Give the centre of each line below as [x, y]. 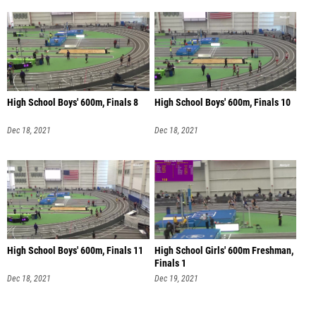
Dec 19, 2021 [176, 279]
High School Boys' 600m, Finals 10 [222, 102]
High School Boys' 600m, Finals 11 [75, 251]
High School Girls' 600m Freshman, [224, 251]
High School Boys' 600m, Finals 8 [73, 102]
